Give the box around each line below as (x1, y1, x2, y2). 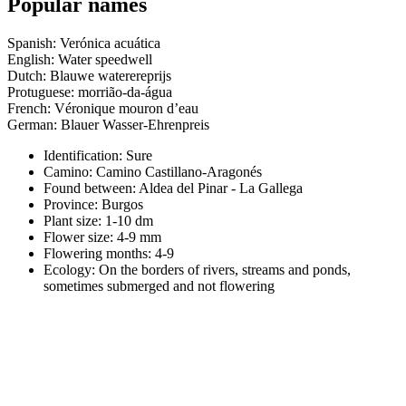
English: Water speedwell (7, 51, 152, 67)
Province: (43, 196, 101, 212)
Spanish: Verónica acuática (7, 34, 160, 51)
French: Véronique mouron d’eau (7, 100, 198, 116)
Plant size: (43, 212, 105, 228)
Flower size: (43, 228, 117, 245)
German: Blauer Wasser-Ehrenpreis (7, 116, 209, 132)
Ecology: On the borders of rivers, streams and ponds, (43, 261, 351, 277)
